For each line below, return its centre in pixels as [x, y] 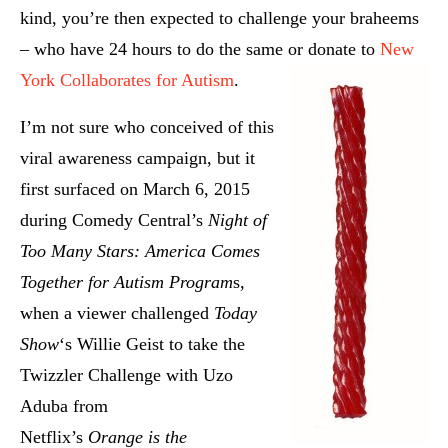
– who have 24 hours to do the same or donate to [200, 49]
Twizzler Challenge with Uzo [126, 375]
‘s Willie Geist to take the [152, 344]
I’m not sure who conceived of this [147, 127]
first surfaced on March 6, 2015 [135, 189]
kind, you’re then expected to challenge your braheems [219, 18]
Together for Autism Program [126, 282]
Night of [237, 220]
